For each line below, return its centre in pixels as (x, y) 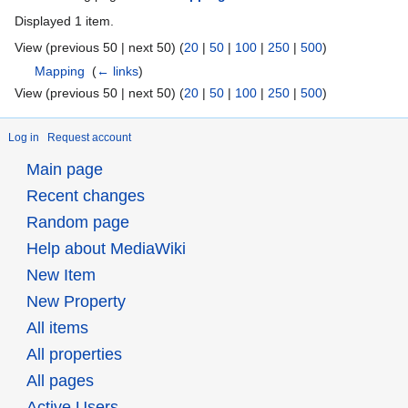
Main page (64, 170)
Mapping (60, 71)
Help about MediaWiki (106, 249)
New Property (76, 302)
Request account (89, 137)
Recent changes (85, 196)
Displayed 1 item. (64, 20)
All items (57, 328)
